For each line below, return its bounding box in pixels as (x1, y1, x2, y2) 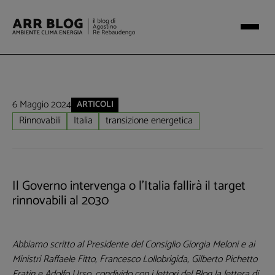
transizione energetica (105, 112, 193, 130)
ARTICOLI (76, 97, 114, 112)
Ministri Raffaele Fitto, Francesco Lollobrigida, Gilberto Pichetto (12, 251, 257, 268)
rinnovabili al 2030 (12, 190, 109, 212)
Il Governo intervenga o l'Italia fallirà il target (12, 176, 246, 197)
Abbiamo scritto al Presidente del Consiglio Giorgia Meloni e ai (12, 236, 255, 254)
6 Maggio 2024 (12, 96, 71, 113)
